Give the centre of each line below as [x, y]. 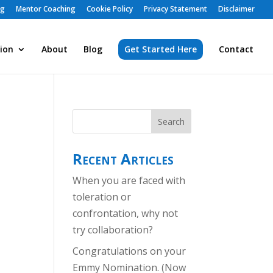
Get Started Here [161, 49]
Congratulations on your [129, 251]
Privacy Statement [175, 9]
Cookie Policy [110, 9]
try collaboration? [113, 230]
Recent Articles [123, 159]
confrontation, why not [126, 213]
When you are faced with [129, 180]
